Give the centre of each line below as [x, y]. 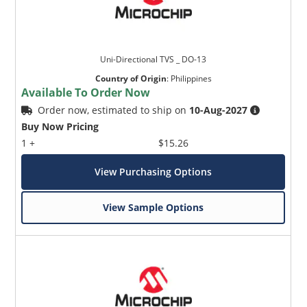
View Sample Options [153, 208]
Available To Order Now [86, 93]
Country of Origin [131, 79]
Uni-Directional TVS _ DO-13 [153, 60]
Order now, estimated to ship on [114, 110]
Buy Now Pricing [60, 127]
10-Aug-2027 [219, 110]
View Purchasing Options [153, 172]
